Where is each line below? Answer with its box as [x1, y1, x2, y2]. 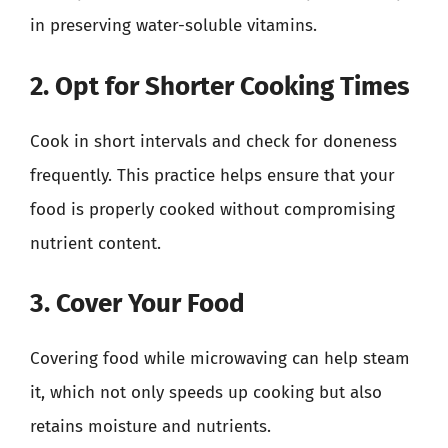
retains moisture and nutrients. [30, 416, 271, 437]
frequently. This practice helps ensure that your [30, 164, 395, 186]
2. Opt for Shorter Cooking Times [30, 70, 410, 102]
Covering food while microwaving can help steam [30, 348, 410, 369]
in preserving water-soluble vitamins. [30, 15, 317, 36]
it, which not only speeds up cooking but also [30, 382, 382, 403]
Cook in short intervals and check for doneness [30, 130, 397, 152]
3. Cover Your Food [30, 288, 245, 319]
